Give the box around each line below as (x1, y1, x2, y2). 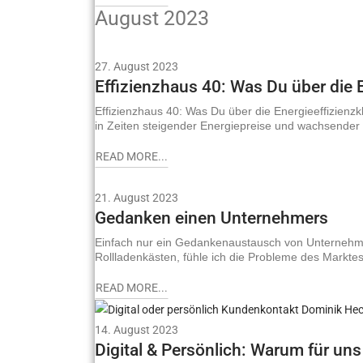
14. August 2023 (95, 323, 178, 337)
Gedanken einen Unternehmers (95, 208, 328, 228)
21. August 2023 (95, 191, 178, 205)
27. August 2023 (95, 60, 178, 74)
